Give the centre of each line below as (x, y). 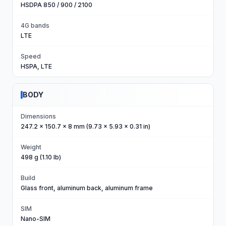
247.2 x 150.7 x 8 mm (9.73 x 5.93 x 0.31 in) (86, 126)
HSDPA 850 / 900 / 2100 (56, 5)
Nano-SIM (36, 219)
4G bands (35, 25)
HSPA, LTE (36, 66)
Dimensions (38, 116)
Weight (31, 147)
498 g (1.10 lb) (41, 157)
